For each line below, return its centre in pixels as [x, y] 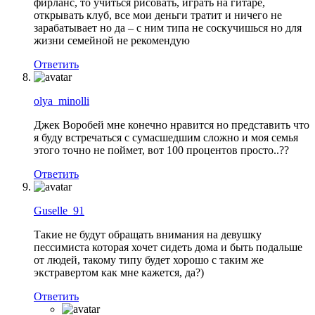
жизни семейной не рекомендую [112, 40]
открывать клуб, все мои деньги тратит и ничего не [158, 15]
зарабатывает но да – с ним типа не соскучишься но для [168, 27]
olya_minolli [62, 101]
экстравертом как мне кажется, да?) [119, 272]
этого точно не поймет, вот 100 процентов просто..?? [161, 150]
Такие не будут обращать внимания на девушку [148, 234]
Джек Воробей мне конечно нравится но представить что [172, 124]
